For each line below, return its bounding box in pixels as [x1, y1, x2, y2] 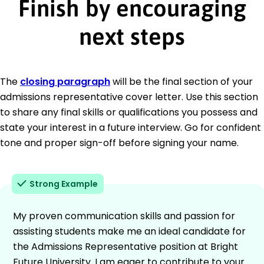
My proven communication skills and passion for [13, 209, 235, 223]
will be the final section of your [110, 74, 253, 88]
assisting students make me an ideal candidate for [13, 224, 246, 238]
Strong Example [29, 177, 98, 190]
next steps [79, 22, 185, 49]
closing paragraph [20, 74, 110, 88]
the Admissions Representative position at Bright [13, 239, 238, 253]
